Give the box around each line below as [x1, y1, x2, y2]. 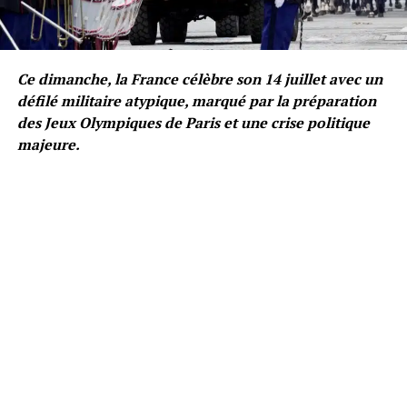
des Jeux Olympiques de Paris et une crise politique [16, 112, 370, 133]
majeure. [16, 134, 80, 154]
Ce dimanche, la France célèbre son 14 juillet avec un [16, 68, 382, 89]
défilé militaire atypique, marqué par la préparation [16, 90, 376, 111]
